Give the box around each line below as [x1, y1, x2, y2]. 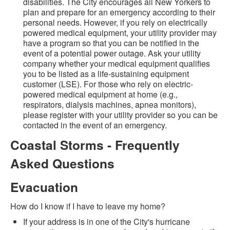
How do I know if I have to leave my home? [10, 200, 165, 213]
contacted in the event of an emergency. [23, 119, 167, 131]
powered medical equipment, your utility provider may [23, 27, 217, 39]
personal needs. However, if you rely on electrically [23, 16, 207, 29]
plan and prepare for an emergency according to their [23, 6, 215, 18]
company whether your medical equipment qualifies [23, 57, 210, 70]
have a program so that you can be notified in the [23, 37, 199, 49]
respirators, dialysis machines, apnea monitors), [23, 99, 196, 111]
